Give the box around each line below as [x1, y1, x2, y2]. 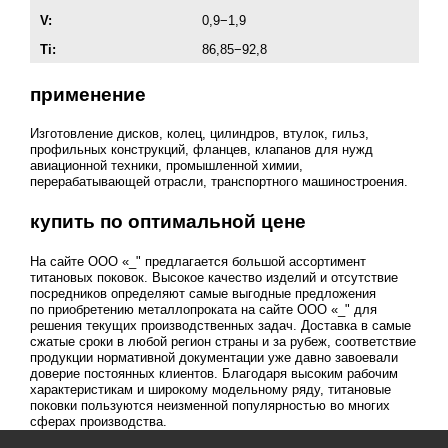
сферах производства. [29, 413, 167, 429]
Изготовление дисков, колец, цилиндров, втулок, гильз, [29, 126, 369, 142]
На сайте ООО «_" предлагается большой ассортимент [29, 253, 366, 269]
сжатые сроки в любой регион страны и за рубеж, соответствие [29, 333, 416, 349]
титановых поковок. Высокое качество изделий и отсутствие [29, 269, 398, 285]
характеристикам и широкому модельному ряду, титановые [29, 381, 391, 397]
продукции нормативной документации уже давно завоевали [29, 349, 398, 365]
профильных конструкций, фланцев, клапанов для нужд [29, 142, 373, 158]
